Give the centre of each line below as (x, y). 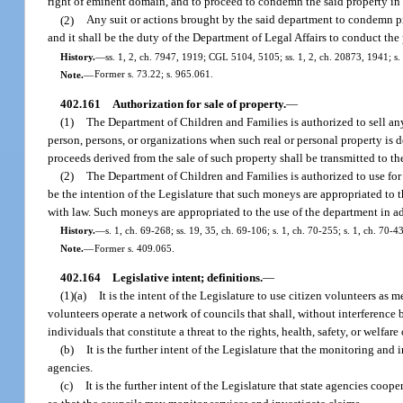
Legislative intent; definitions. (187, 278)
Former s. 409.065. (134, 248)
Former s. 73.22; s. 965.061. (153, 74)
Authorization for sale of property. (199, 103)
